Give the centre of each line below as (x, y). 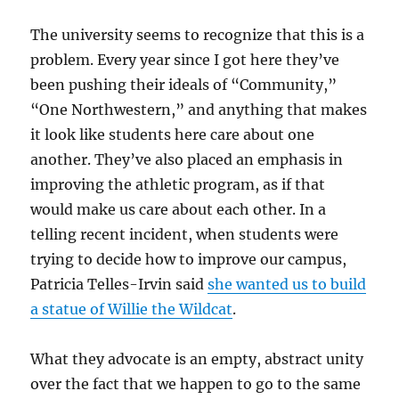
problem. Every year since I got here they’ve (185, 60)
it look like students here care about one (173, 134)
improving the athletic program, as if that (178, 184)
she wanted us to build (287, 284)
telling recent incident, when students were (185, 234)
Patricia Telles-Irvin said (119, 284)
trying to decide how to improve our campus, (189, 259)
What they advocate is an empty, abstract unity (197, 359)
